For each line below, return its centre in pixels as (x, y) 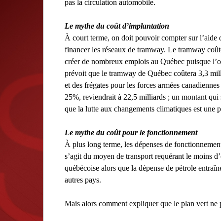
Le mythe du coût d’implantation (117, 26)
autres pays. (83, 180)
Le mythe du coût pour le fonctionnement (131, 132)
